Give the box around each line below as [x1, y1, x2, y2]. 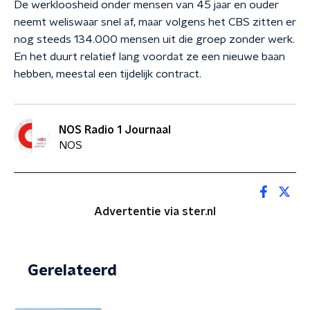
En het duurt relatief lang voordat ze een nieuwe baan [14, 51, 285, 62]
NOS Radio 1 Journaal [59, 124, 171, 136]
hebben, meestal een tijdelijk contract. [14, 69, 201, 80]
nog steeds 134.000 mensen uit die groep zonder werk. [14, 34, 295, 45]
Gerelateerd [28, 263, 117, 278]
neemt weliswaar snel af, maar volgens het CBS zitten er [14, 17, 296, 28]
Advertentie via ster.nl [94, 206, 216, 217]
